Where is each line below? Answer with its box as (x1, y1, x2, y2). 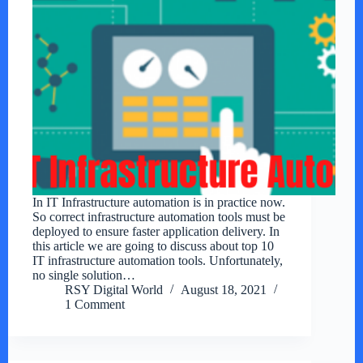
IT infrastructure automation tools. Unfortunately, (32, 254, 283, 268)
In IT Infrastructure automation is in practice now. (32, 195, 285, 210)
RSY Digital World (65, 283, 163, 297)
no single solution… (32, 268, 135, 283)
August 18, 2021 (181, 283, 267, 297)
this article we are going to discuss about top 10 (32, 239, 274, 254)
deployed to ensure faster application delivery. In (32, 224, 280, 239)
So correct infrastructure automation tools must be (32, 210, 285, 224)
